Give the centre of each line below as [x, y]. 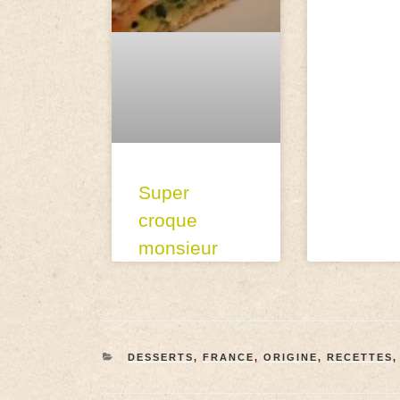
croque [168, 221]
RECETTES [359, 358]
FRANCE [228, 358]
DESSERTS [160, 358]
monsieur [179, 248]
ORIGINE [290, 358]
